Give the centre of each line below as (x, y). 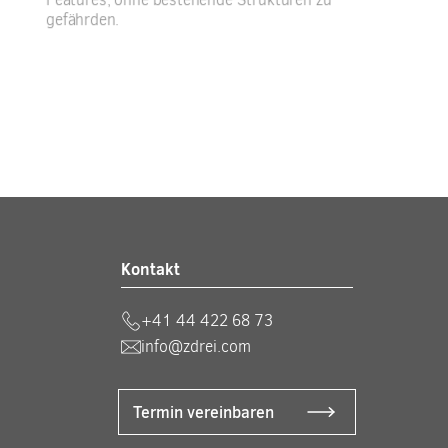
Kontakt (151, 269)
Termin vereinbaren (204, 412)
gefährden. (82, 19)
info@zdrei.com (196, 347)
